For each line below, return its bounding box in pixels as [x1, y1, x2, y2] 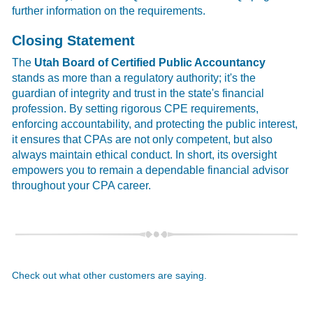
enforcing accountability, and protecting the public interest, [12, 117, 298, 130]
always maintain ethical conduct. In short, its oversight [12, 148, 277, 161]
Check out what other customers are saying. [12, 269, 208, 281]
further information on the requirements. [12, 4, 206, 17]
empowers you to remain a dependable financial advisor [12, 163, 289, 176]
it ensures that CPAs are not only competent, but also [12, 133, 273, 145]
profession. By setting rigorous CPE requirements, [12, 102, 259, 115]
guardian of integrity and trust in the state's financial [12, 87, 265, 99]
